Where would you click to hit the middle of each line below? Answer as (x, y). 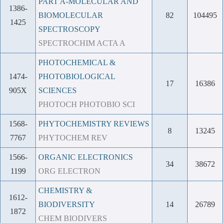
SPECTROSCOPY (69, 29)
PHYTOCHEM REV (73, 138)
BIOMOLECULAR (71, 15)
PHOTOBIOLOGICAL (77, 76)
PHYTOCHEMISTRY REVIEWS (94, 124)
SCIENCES (57, 90)
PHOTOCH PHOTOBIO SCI (87, 104)
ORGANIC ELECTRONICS (86, 157)
